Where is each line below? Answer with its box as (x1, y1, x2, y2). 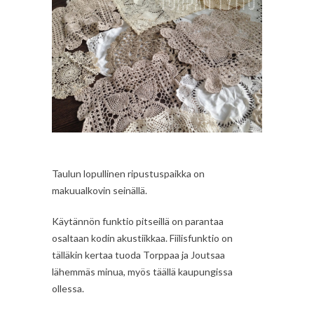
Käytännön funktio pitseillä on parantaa (52, 214, 224, 227)
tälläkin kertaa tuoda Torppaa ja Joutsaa (52, 248, 225, 261)
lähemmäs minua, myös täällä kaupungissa (52, 265, 233, 278)
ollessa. (52, 282, 84, 294)
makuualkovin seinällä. (52, 184, 147, 196)
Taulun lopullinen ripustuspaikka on (52, 167, 205, 179)
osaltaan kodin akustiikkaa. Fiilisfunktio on (52, 231, 233, 244)
